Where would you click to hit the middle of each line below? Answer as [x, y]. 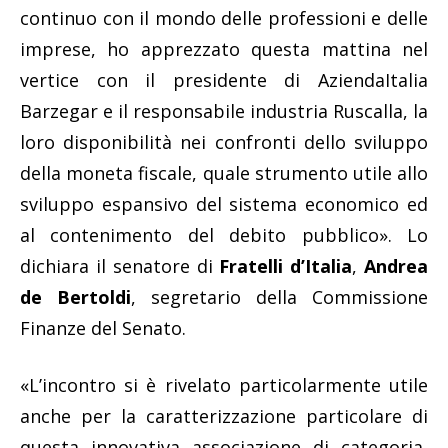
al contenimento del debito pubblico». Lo [224, 235]
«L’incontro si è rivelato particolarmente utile [224, 385]
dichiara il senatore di [120, 266]
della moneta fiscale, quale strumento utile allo [224, 173]
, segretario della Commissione [279, 297]
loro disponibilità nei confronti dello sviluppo [224, 142]
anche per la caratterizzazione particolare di [224, 416]
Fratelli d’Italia [286, 266]
